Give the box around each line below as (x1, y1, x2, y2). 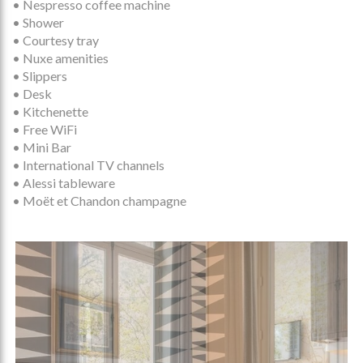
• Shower (12, 15, 64, 31)
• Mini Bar (12, 139, 71, 156)
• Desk (12, 86, 52, 102)
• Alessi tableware (12, 175, 115, 191)
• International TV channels (12, 157, 164, 173)
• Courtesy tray (12, 32, 99, 49)
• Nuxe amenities (12, 50, 109, 66)
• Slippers (12, 68, 67, 84)
